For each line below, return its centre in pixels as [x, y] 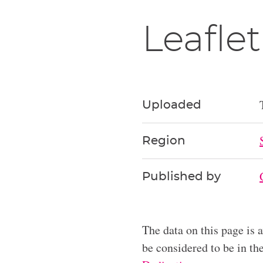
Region [164, 141]
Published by [181, 177]
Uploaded [172, 105]
